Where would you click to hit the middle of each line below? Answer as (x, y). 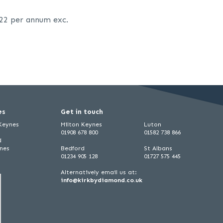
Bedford (73, 148)
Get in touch (82, 112)
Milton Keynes (81, 124)
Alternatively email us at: (99, 172)
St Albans (158, 148)
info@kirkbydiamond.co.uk (102, 180)
